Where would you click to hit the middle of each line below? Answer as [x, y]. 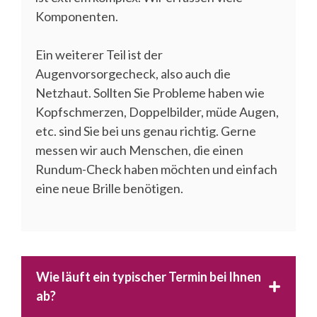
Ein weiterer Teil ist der [99, 54]
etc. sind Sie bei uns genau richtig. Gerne [146, 131]
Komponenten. [77, 16]
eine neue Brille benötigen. [109, 188]
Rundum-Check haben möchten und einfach [156, 169]
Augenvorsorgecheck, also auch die [133, 73]
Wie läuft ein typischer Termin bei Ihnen [149, 276]
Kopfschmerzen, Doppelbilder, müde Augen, [157, 111]
